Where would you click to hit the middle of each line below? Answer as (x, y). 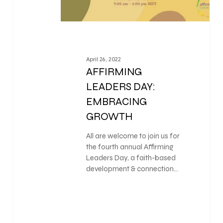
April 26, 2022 (103, 59)
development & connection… (132, 169)
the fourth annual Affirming (129, 147)
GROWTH (109, 117)
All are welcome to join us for (133, 136)
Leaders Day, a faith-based (131, 158)
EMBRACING (116, 102)
